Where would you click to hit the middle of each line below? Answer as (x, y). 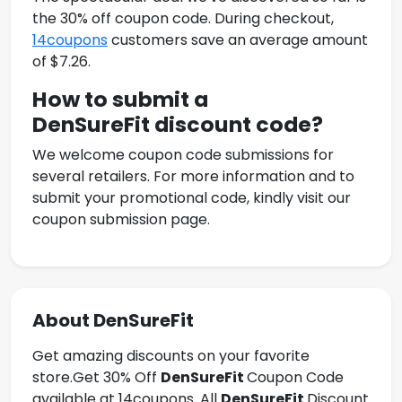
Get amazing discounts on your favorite (171, 356)
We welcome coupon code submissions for (183, 155)
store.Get (66, 378)
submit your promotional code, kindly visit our (192, 198)
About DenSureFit (113, 321)
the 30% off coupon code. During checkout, (183, 19)
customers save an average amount (238, 40)
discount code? (236, 125)
